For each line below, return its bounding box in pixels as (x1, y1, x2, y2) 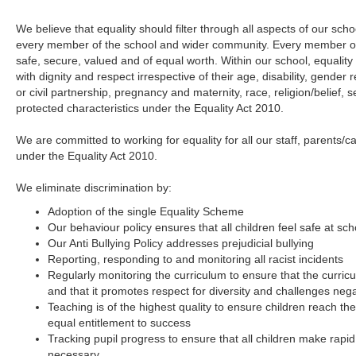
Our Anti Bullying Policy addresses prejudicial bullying (48, 237, 315, 250)
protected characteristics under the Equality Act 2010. (16, 102, 284, 114)
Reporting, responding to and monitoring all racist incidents (48, 253, 344, 265)
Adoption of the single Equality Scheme (48, 205, 245, 218)
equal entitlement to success (48, 316, 192, 329)
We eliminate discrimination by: (16, 181, 172, 194)
